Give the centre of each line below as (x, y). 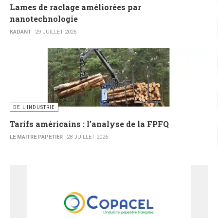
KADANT (20, 32)
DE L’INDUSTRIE (34, 108)
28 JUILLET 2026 (87, 137)
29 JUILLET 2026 (56, 32)
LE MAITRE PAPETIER (36, 137)
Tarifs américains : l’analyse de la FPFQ (89, 124)
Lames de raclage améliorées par (75, 7)
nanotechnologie (44, 19)
